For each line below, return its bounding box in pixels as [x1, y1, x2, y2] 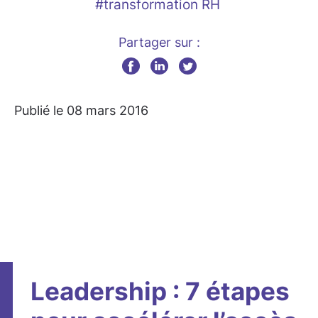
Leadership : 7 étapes [31, 276, 290, 306]
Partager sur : [118, 35, 200, 50]
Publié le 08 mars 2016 [14, 103, 148, 118]
